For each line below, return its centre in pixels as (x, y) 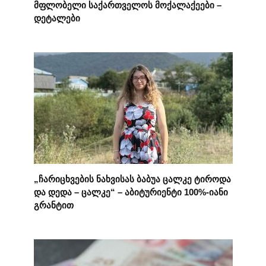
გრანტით (53, 205)
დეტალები (57, 18)
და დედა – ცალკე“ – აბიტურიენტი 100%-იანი (131, 192)
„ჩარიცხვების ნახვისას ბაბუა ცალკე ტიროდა (132, 179)
